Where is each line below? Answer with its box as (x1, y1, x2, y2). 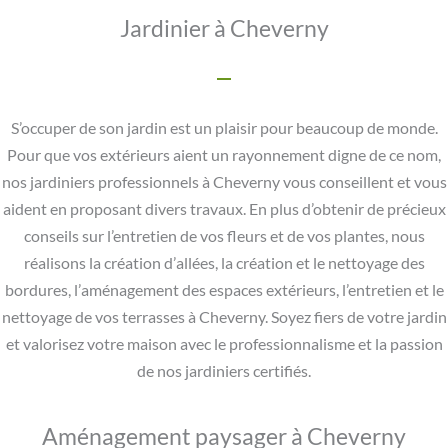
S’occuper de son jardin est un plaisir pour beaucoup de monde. (10, 119, 438, 138)
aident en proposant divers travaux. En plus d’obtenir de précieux (2, 200, 446, 219)
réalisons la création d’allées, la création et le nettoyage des (23, 254, 425, 273)
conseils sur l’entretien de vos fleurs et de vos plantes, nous (23, 227, 425, 246)
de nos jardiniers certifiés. (137, 362, 311, 381)
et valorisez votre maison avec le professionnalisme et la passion (5, 335, 443, 354)
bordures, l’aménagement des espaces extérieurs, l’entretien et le (4, 281, 444, 300)
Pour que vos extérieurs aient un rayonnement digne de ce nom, (7, 146, 441, 165)
